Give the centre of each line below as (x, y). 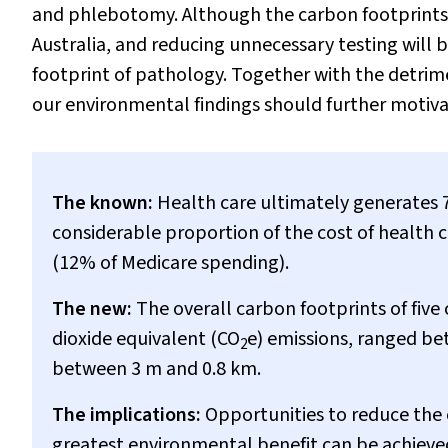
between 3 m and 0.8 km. (156, 369)
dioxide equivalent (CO (146, 339)
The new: (92, 309)
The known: (102, 203)
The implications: (126, 415)
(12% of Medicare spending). (170, 263)
